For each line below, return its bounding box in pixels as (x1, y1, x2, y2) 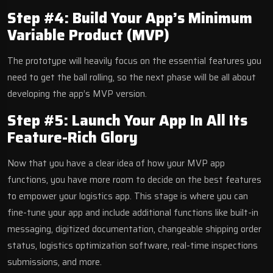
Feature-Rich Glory (7, 126, 141, 149)
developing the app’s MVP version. (7, 86, 149, 101)
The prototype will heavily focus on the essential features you (7, 53, 261, 68)
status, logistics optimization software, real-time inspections (7, 238, 258, 253)
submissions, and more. (7, 254, 104, 269)
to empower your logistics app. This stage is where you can (7, 188, 248, 204)
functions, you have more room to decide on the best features (7, 172, 261, 187)
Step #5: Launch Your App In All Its (7, 108, 247, 132)
